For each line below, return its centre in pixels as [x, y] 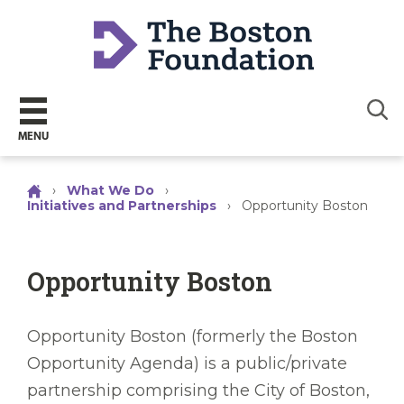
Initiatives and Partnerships [122, 206]
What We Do [110, 190]
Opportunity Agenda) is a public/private [187, 364]
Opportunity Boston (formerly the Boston [193, 337]
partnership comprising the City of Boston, [198, 391]
